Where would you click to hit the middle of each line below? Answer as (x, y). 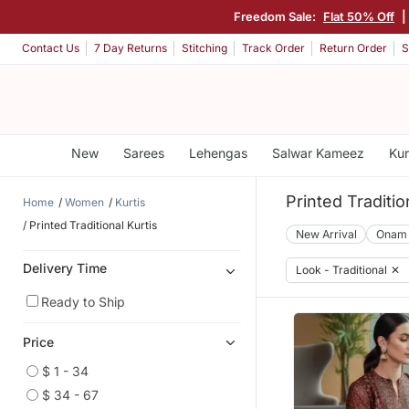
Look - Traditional (341, 269)
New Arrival (326, 234)
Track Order (273, 48)
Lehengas (218, 153)
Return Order (353, 48)
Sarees (143, 153)
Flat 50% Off (359, 16)
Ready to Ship (83, 301)
